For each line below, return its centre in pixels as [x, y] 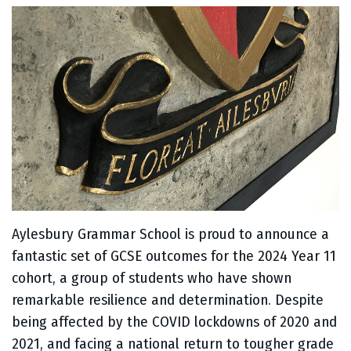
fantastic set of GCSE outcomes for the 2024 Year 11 [174, 256]
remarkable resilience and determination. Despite [168, 300]
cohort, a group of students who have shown [152, 278]
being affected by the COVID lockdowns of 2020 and [174, 322]
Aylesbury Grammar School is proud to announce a [170, 234]
